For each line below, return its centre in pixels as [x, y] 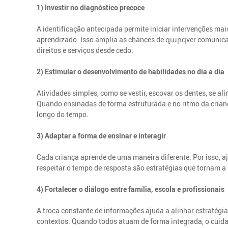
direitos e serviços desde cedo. [85, 50]
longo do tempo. [63, 114]
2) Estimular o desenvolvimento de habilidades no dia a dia [131, 71]
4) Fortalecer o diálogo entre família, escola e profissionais [131, 189]
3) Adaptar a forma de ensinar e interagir [102, 135]
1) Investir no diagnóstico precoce [91, 7]
